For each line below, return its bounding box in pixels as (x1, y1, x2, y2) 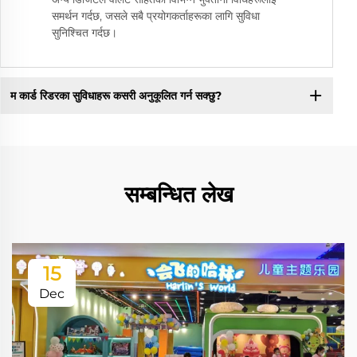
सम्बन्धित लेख (124, 181, 233, 209)
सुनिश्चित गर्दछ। (52, 25, 117, 41)
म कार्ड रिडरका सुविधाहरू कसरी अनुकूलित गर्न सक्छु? (10, 88, 222, 103)
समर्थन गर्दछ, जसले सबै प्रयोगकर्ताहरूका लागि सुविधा (52, 9, 260, 24)
